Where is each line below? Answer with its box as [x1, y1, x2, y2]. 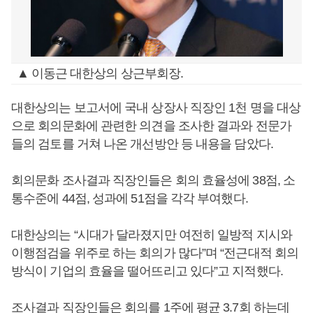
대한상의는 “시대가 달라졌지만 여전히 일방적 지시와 [11, 228, 292, 242]
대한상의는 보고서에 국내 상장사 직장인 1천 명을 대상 [11, 101, 301, 115]
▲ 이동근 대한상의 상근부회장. [16, 66, 184, 80]
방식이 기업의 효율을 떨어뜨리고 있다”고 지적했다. [11, 264, 283, 278]
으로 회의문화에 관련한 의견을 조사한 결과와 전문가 [11, 119, 291, 133]
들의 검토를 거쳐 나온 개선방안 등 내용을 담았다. [11, 137, 273, 151]
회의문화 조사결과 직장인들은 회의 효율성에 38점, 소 [11, 173, 296, 187]
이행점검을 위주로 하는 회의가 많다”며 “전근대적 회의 [11, 246, 299, 260]
